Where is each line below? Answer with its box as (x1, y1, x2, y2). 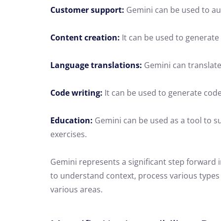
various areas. (50, 184, 103, 195)
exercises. (50, 129, 87, 140)
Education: (50, 115, 93, 126)
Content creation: (50, 32, 120, 43)
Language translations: (50, 60, 142, 71)
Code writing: (50, 87, 103, 98)
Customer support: (50, 4, 124, 15)
